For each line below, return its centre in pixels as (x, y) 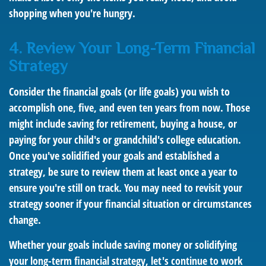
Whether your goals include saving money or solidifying (123, 245)
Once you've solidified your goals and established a (114, 156)
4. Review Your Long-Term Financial (132, 48)
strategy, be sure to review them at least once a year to (123, 172)
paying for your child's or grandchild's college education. (125, 140)
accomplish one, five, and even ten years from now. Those (129, 107)
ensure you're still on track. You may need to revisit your (126, 188)
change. (25, 220)
